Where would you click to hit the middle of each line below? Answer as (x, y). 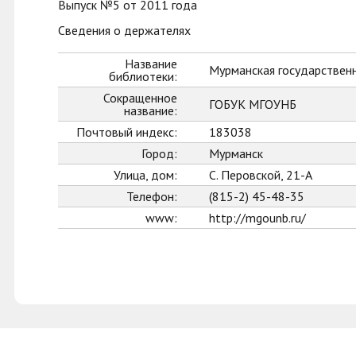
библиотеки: (143, 76)
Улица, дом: (145, 175)
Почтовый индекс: (127, 132)
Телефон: (152, 196)
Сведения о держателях (124, 30)
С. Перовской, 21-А (261, 175)
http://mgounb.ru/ (257, 218)
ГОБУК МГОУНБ (253, 104)
